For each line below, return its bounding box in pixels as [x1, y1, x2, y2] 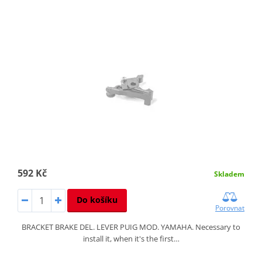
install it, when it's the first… [82, 233, 180, 244]
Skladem [214, 169, 245, 180]
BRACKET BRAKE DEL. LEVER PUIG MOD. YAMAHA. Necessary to [22, 222, 240, 233]
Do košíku [76, 194, 118, 206]
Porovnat [215, 203, 245, 213]
